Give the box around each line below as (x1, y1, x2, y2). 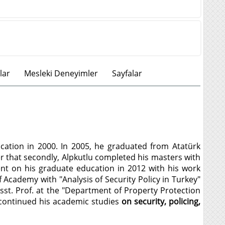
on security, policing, (122, 196, 201, 207)
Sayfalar (111, 68, 142, 79)
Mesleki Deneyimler (24, 68, 98, 79)
